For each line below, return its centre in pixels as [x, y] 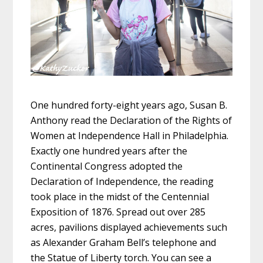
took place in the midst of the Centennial [120, 196]
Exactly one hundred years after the [109, 151]
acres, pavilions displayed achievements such [129, 227]
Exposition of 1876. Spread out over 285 [118, 212]
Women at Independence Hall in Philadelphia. [130, 135]
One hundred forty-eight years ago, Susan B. [129, 105]
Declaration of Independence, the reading [122, 181]
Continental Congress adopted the [107, 166]
